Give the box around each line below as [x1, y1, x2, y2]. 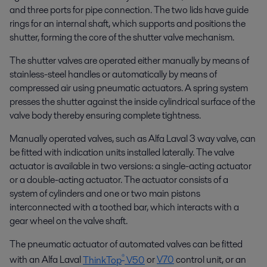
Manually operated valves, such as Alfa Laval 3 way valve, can [10, 132, 256, 146]
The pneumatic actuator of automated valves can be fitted [10, 237, 243, 252]
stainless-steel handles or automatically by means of [10, 67, 217, 82]
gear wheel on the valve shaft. [10, 214, 128, 228]
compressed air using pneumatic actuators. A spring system [10, 81, 248, 95]
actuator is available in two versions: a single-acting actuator [10, 159, 252, 173]
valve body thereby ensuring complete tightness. [10, 108, 201, 123]
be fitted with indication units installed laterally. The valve [10, 145, 234, 160]
